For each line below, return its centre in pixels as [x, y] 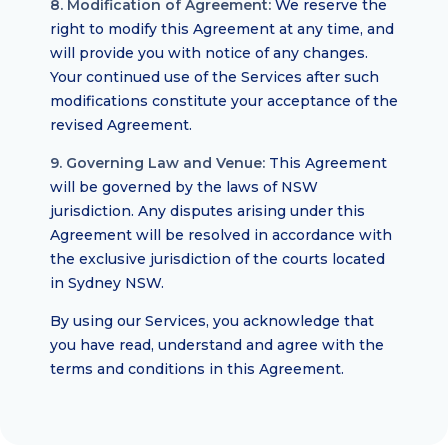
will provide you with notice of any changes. [209, 53]
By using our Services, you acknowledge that [212, 321]
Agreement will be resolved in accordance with [221, 235]
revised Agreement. [121, 125]
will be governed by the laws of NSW [184, 187]
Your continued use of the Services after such [214, 77]
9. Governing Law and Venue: [157, 163]
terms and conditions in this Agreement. [197, 369]
